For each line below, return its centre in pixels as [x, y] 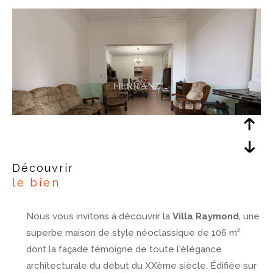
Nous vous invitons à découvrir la [99, 216]
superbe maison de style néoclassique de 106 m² [133, 232]
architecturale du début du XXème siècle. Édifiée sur [141, 265]
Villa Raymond [205, 216]
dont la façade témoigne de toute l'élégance [124, 249]
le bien [36, 182]
